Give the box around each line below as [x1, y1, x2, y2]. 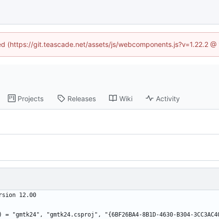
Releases [67, 94, 96, 103]
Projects [18, 94, 44, 103]
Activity [156, 94, 180, 103]
